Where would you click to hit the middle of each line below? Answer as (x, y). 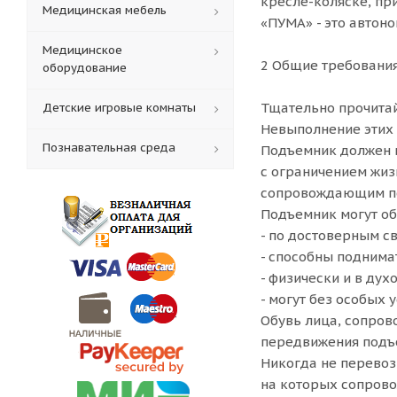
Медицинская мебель (105, 10)
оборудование (85, 68)
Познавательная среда (109, 148)
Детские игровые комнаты (119, 108)
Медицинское (82, 50)
